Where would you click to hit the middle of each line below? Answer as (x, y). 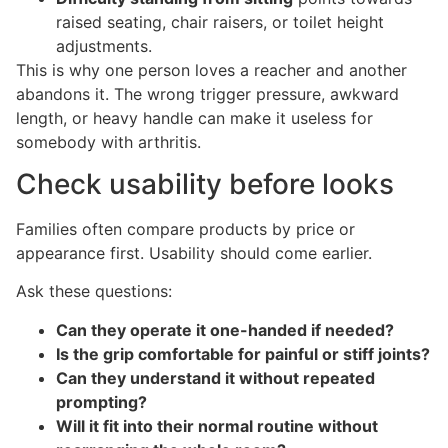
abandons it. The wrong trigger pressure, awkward (207, 93)
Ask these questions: (94, 291)
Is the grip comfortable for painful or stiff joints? (243, 353)
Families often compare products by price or (185, 229)
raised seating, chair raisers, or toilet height (220, 21)
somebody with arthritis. (108, 141)
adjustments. (104, 45)
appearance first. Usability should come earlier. (194, 253)
